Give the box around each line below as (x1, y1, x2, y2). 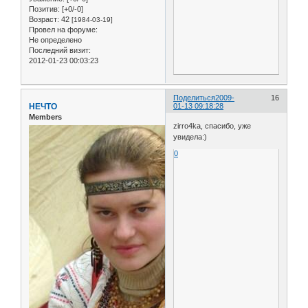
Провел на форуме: (29, 25, 98, 34)
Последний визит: (29, 45, 91, 54)
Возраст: (29, 14, 59, 23)
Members (29, 112, 62, 121)
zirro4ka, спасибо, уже (173, 122, 252, 131)
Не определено (29, 35, 82, 44)
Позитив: (29, 4, 60, 13)
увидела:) (173, 133, 208, 142)
